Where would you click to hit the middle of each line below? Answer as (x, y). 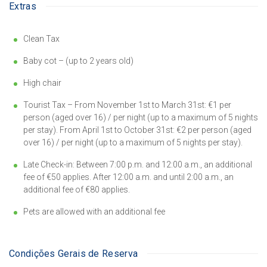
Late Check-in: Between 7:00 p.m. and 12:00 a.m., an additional (138, 164)
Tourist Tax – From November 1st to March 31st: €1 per (127, 105)
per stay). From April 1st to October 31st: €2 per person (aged (137, 130)
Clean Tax (41, 38)
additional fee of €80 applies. (77, 189)
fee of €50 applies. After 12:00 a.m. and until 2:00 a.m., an (128, 177)
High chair (42, 83)
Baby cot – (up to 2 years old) (78, 60)
